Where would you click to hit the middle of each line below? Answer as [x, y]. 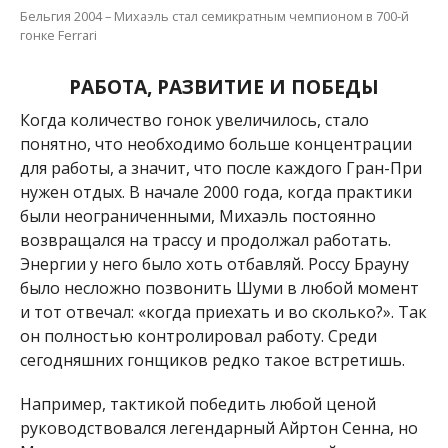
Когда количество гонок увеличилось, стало [194, 120]
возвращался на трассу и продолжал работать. [205, 240]
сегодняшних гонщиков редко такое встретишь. [212, 360]
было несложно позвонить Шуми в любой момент [219, 288]
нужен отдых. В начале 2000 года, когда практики [215, 192]
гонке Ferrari [58, 35]
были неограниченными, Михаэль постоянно [197, 216]
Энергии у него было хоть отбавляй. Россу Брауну [214, 264]
